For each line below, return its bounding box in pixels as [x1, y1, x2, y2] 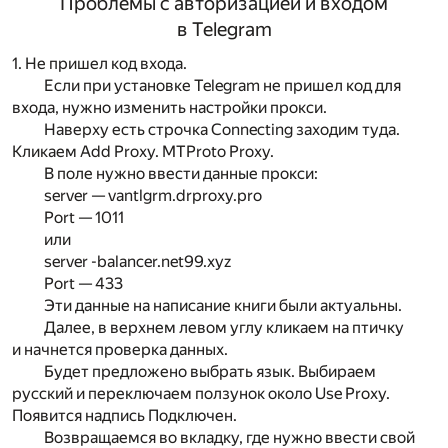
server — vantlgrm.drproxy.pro [44, 185, 262, 205]
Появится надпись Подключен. [12, 405, 237, 425]
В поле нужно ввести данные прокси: [44, 163, 318, 183]
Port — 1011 [44, 207, 124, 227]
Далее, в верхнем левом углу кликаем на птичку [44, 317, 404, 337]
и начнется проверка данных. [12, 339, 228, 359]
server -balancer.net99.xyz [44, 251, 231, 271]
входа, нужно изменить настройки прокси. [12, 97, 327, 117]
